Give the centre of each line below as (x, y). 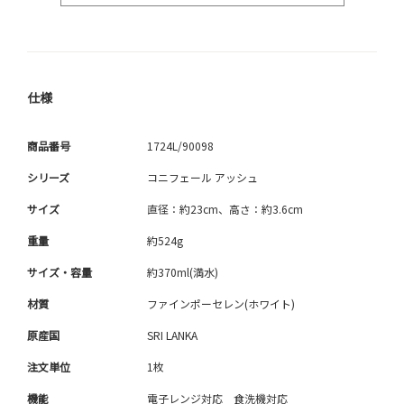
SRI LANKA (172, 335)
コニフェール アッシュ (202, 178)
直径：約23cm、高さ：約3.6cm (225, 209)
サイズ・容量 (60, 272)
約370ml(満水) (183, 272)
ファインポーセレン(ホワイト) (221, 304)
